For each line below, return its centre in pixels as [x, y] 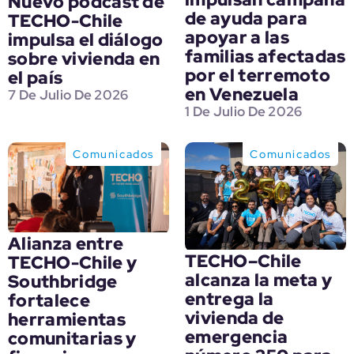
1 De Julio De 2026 [244, 111]
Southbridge [63, 282]
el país [36, 77]
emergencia [237, 337]
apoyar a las [237, 37]
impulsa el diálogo [86, 40]
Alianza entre [66, 244]
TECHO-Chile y [73, 263]
